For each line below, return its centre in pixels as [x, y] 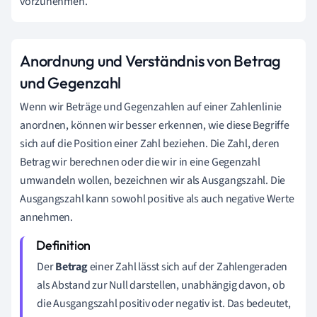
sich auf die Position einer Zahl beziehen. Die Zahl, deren [150, 143]
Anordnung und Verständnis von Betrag [151, 60]
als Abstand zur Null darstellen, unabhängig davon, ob [161, 285]
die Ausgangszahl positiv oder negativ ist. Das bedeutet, [164, 303]
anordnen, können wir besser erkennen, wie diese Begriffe [155, 125]
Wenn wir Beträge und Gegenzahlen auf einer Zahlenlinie [151, 106]
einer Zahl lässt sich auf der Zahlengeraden [188, 266]
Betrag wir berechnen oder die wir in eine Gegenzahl [140, 162]
